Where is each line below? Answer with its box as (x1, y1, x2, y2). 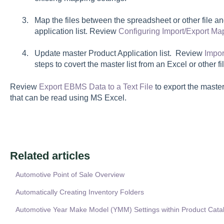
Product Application (88, 49, 157, 58)
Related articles (9, 149, 90, 162)
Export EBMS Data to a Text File (38, 82, 153, 91)
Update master (34, 49, 88, 58)
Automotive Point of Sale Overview (15, 170, 124, 179)
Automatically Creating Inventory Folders (15, 188, 144, 196)
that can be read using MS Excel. (9, 93, 126, 102)
